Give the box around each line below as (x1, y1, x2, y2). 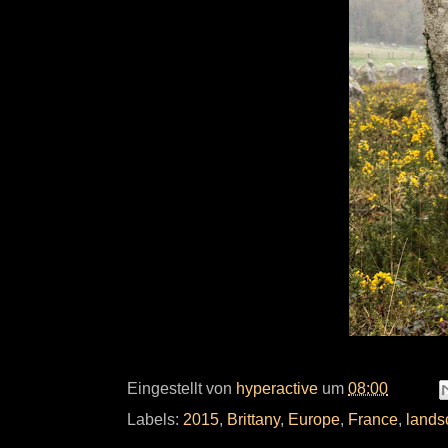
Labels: (127, 411, 183, 428)
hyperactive (236, 379, 318, 397)
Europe (288, 411, 340, 428)
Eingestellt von (127, 379, 236, 397)
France (348, 411, 398, 428)
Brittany (227, 411, 280, 428)
